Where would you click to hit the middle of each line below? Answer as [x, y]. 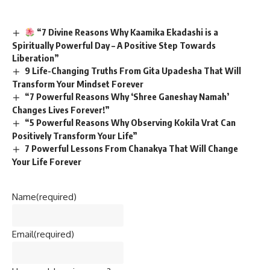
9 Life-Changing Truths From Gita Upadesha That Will [133, 71]
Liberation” [36, 58]
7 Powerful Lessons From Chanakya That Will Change [132, 148]
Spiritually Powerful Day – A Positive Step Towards [114, 46]
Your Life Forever [47, 161]
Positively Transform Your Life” [75, 135]
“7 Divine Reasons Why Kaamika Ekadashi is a [127, 32]
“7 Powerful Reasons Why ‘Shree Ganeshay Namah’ [127, 96]
